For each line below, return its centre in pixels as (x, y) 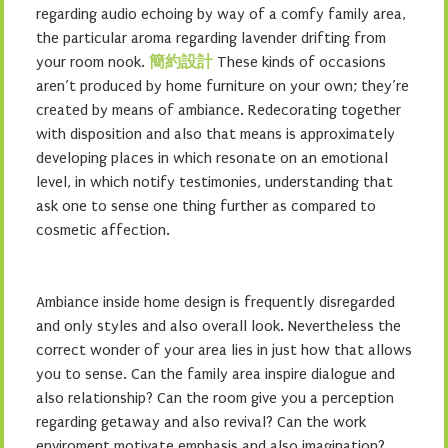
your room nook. (92, 62)
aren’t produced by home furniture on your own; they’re (222, 86)
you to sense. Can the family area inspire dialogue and (215, 374)
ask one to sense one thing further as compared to (206, 206)
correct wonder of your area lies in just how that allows (224, 350)
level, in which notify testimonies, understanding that (214, 182)
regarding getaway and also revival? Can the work (201, 422)
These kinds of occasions (299, 62)
